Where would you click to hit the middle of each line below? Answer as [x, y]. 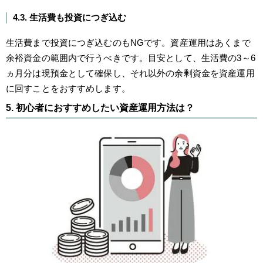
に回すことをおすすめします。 [68, 89]
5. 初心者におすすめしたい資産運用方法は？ [100, 108]
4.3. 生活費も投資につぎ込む [70, 18]
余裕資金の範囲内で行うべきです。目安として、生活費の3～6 [131, 58]
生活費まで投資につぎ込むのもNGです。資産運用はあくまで [128, 43]
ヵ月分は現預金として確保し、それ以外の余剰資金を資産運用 [130, 73]
